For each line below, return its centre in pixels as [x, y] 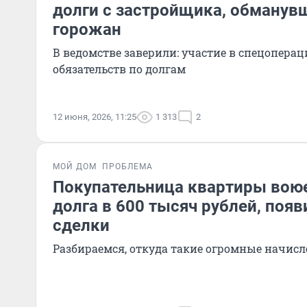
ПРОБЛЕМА [127, 167]
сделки [81, 225]
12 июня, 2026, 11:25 [95, 117]
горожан [87, 29]
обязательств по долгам [119, 69]
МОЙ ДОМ [75, 167]
